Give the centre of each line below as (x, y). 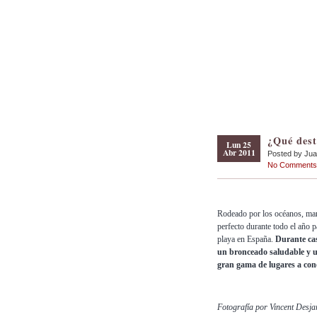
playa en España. (246, 240)
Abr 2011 (239, 152)
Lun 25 (239, 145)
